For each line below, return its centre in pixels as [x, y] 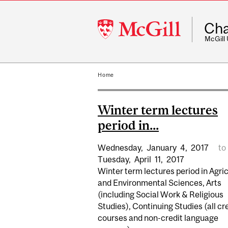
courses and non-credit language [158, 218]
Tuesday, [114, 159]
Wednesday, [120, 147]
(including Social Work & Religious [161, 194]
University [117, 36]
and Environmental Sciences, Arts [160, 182]
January [161, 147]
